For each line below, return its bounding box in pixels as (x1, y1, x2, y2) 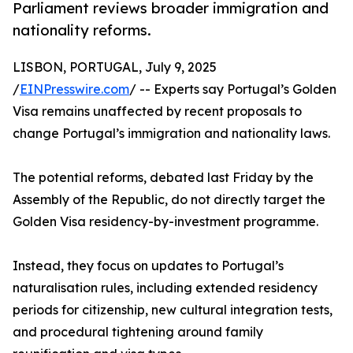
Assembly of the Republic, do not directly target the (13, 191, 325, 208)
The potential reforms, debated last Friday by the (13, 169, 314, 186)
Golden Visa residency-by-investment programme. (13, 214, 318, 230)
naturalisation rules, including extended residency (13, 280, 318, 296)
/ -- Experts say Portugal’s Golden (129, 81, 336, 98)
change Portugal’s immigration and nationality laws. (13, 125, 330, 142)
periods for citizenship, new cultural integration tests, (13, 302, 333, 318)
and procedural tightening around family (13, 324, 263, 340)
